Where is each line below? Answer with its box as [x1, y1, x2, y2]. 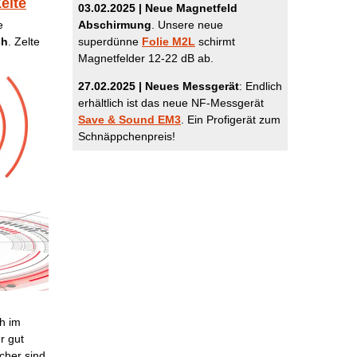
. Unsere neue [151, 18, 223, 31]
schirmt [195, 35, 235, 48]
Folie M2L [142, 35, 195, 48]
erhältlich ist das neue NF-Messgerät [78, 96, 264, 109]
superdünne [78, 35, 142, 48]
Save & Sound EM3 [78, 113, 181, 126]
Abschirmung [78, 18, 151, 31]
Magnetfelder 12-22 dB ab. [78, 52, 214, 65]
